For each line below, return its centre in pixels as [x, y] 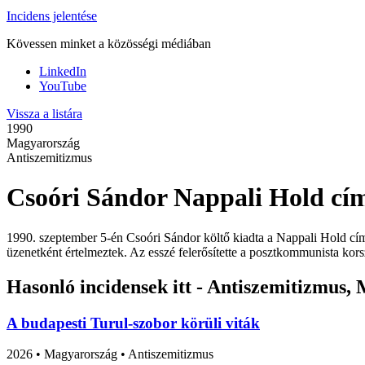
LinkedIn [63, 71]
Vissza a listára [44, 113]
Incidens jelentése [52, 15]
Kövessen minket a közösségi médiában [109, 43]
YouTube [63, 86]
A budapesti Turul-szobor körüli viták [133, 323]
